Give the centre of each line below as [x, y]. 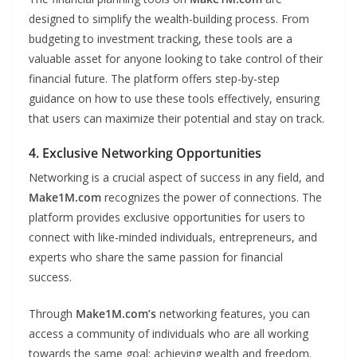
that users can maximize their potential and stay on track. [177, 119]
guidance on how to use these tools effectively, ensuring [174, 99]
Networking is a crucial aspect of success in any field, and [177, 178]
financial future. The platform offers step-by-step [154, 79]
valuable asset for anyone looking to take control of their [176, 59]
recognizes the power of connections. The [212, 198]
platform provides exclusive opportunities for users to [167, 218]
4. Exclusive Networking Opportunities [145, 153]
